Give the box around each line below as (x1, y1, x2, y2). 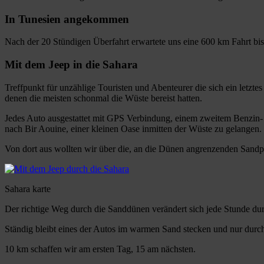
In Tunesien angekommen (5, 12, 129, 25)
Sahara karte (5, 183, 51, 194)
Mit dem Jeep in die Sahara (5, 58, 138, 71)
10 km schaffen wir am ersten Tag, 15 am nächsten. (5, 243, 196, 254)
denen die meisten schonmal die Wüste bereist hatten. (5, 93, 202, 103)
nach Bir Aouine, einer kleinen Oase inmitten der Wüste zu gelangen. (5, 123, 262, 134)
